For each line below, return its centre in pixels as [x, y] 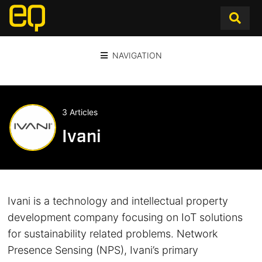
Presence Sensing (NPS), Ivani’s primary [103, 250]
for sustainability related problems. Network [113, 234]
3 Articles [80, 112]
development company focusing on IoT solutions [125, 217]
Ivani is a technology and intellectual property [118, 201]
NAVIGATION [137, 55]
